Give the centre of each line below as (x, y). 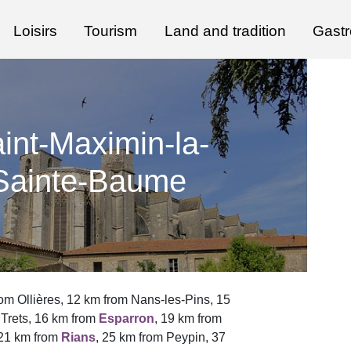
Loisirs (35, 31)
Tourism (111, 31)
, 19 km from (188, 318)
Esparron (126, 318)
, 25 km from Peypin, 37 (161, 337)
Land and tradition (225, 31)
